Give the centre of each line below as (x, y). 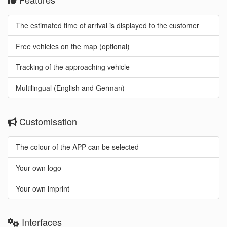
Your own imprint (43, 188)
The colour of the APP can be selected (77, 147)
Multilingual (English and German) (70, 88)
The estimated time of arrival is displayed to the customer (107, 25)
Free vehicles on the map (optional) (73, 46)
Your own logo (39, 168)
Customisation (47, 121)
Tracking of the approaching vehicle (73, 67)
